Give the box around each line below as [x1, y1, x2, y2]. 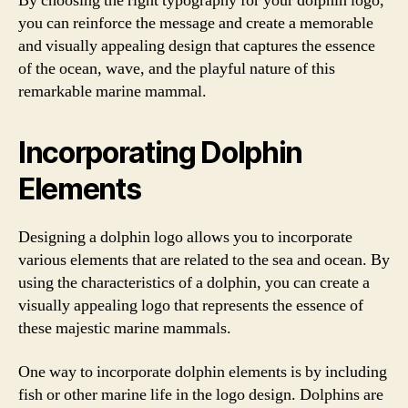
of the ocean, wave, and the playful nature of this [18, 58, 335, 79]
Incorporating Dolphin [18, 135, 303, 170]
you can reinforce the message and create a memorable [18, 13, 373, 34]
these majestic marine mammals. [18, 318, 231, 339]
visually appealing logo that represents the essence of [18, 295, 363, 316]
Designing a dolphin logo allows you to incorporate [18, 227, 352, 248]
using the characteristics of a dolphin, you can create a [18, 272, 370, 293]
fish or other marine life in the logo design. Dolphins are [18, 383, 383, 405]
